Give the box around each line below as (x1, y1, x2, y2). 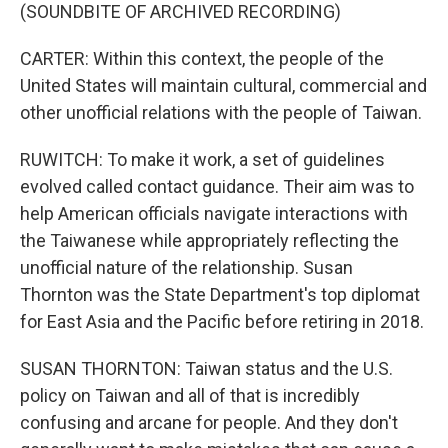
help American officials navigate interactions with (20, 203, 408, 225)
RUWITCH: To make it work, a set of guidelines (20, 149, 385, 171)
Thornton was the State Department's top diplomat (20, 284, 420, 306)
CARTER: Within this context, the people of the (20, 48, 384, 70)
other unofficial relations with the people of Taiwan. (20, 102, 422, 124)
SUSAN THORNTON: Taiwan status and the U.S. (20, 358, 393, 380)
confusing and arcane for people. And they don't (20, 412, 398, 434)
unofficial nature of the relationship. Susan (20, 257, 353, 279)
